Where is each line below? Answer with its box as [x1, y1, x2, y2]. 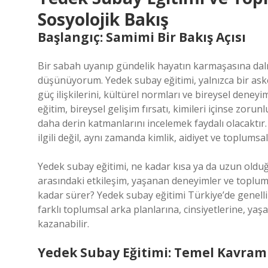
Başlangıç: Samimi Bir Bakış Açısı [38, 29, 246, 45]
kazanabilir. [38, 217, 89, 230]
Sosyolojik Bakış [38, 8, 169, 31]
